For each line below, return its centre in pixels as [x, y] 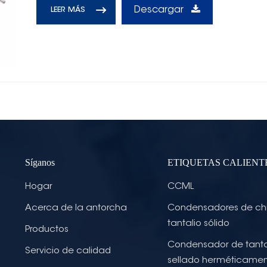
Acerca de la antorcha [76, 209]
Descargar [160, 10]
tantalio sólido [198, 224]
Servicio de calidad [68, 252]
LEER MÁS [68, 10]
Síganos [40, 163]
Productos [46, 230]
